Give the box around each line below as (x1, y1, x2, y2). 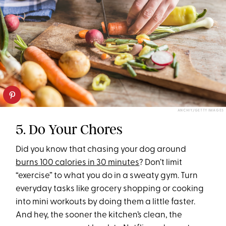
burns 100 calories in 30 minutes (16, 158, 140, 167)
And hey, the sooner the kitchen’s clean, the (16, 210, 183, 219)
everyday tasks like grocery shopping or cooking (16, 184, 204, 193)
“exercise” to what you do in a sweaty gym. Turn (16, 171, 198, 180)
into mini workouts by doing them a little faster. (16, 197, 196, 206)
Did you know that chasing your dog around (16, 145, 187, 154)
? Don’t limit (139, 158, 183, 167)
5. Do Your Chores (16, 121, 123, 138)
